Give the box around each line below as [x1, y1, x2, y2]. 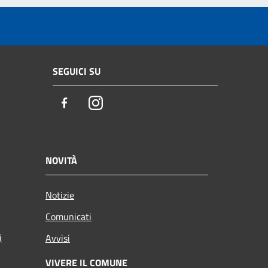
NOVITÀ [45, 153, 77, 167]
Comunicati [45, 209, 92, 224]
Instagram [102, 95, 148, 112]
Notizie [45, 187, 74, 202]
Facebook [71, 95, 114, 112]
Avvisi [45, 230, 70, 245]
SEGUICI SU [53, 64, 100, 79]
